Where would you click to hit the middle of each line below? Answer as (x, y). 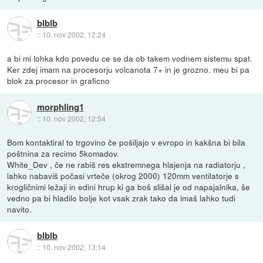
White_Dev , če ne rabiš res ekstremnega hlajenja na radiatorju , (127, 164)
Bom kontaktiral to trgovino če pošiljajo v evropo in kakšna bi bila (127, 142)
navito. (20, 209)
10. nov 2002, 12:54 (74, 119)
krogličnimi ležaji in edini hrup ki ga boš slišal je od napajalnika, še (129, 186)
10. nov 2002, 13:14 (74, 247)
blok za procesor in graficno (59, 80)
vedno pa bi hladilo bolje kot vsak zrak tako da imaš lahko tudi (122, 198)
